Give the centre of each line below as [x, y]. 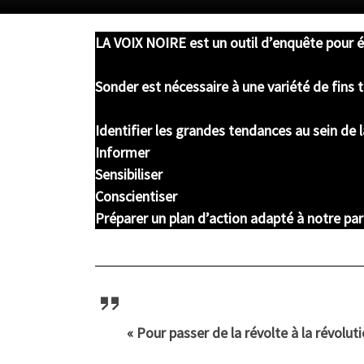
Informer [122, 153]
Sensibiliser [129, 175]
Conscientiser [136, 197]
